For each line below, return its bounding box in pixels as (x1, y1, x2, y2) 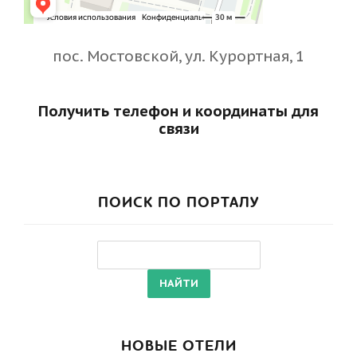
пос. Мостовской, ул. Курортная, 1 (53, 45, 304, 65)
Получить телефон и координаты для (38, 100, 319, 120)
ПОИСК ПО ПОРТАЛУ (98, 192, 259, 213)
